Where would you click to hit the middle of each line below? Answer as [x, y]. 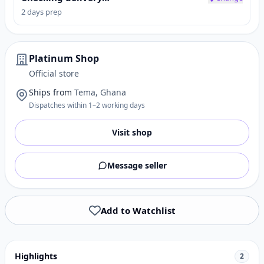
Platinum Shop [64, 58]
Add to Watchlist [138, 210]
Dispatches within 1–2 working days [87, 105]
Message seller [137, 165]
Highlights [36, 256]
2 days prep [42, 12]
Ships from [50, 92]
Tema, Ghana [100, 92]
